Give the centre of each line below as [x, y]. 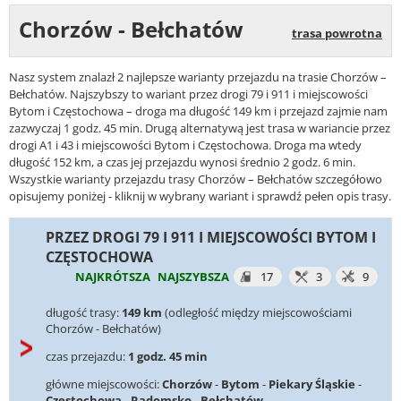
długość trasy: [84, 312]
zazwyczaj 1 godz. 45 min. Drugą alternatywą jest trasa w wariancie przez [200, 128]
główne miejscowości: [104, 384]
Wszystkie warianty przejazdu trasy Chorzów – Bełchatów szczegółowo [196, 179]
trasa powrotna [337, 33]
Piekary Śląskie [312, 384]
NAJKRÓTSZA [113, 276]
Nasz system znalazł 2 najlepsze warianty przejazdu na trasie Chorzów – [198, 77]
